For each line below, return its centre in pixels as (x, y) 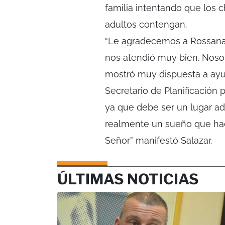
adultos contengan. (146, 25)
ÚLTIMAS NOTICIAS (128, 179)
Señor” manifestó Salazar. (158, 141)
